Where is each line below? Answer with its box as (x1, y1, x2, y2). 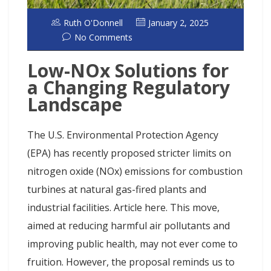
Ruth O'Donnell (64, 16, 123, 28)
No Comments (74, 31, 132, 43)
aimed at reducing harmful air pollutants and (27, 219, 230, 233)
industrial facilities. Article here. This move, (27, 201, 220, 215)
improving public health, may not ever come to (27, 237, 238, 251)
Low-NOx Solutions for (27, 58, 229, 83)
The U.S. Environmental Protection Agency (27, 128, 218, 142)
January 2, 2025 (148, 16, 209, 28)
